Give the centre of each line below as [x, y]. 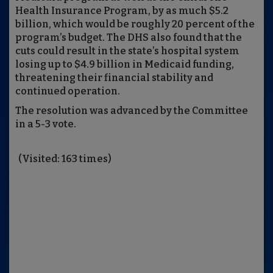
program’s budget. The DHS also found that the [129, 38]
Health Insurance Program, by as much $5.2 [122, 11]
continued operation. [68, 91]
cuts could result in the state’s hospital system [127, 51]
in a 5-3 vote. [46, 124]
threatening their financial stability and [114, 78]
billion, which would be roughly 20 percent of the [135, 24]
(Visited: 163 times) [65, 159]
